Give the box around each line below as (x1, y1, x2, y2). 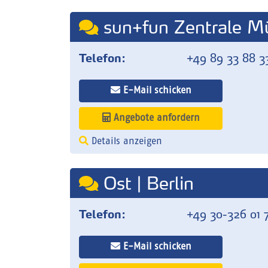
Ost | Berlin (98, 172, 194, 194)
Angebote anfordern (110, 114, 200, 123)
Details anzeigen (89, 137, 162, 147)
